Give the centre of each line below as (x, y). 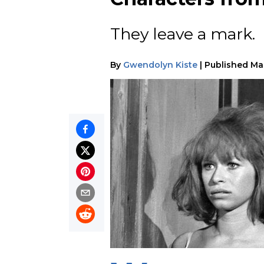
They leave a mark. (183, 34)
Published (226, 65)
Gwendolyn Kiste (160, 65)
